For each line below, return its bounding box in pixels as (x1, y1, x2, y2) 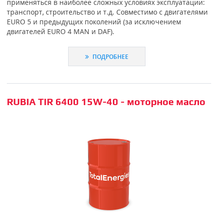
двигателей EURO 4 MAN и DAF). (6, 26, 114, 36)
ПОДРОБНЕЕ (91, 53, 129, 61)
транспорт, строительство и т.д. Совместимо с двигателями (6, 7, 208, 17)
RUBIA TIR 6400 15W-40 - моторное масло (6, 96, 205, 108)
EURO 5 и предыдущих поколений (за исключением (6, 17, 181, 26)
